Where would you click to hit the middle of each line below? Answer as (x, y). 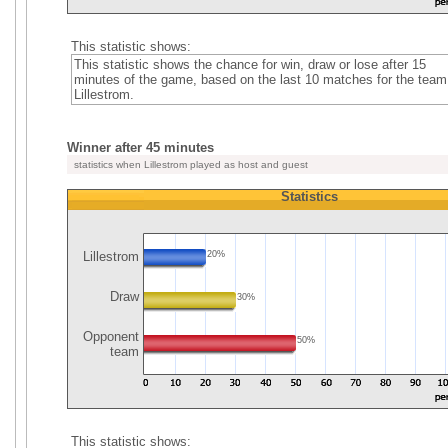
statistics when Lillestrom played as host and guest (189, 164)
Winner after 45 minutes (140, 147)
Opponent (109, 336)
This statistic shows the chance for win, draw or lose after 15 (249, 64)
